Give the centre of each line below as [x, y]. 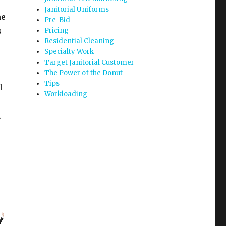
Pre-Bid [58, 20]
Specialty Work [69, 52]
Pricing [57, 31]
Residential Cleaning [79, 41]
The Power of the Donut [84, 73]
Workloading [66, 94]
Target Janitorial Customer [90, 62]
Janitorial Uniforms [77, 9]
